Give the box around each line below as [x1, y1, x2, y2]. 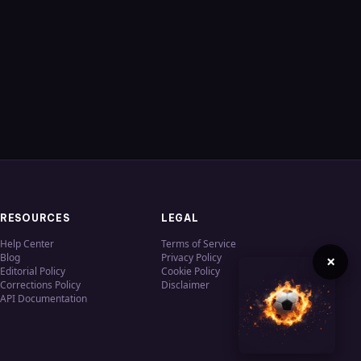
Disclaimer [161, 277, 210, 292]
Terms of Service [161, 236, 236, 251]
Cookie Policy [161, 263, 220, 278]
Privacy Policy [161, 250, 222, 264]
